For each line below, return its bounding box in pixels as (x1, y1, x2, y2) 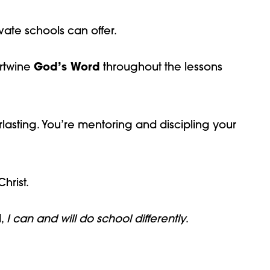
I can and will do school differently (7, 214, 186, 226)
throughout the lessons (100, 62, 222, 74)
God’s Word (34, 62, 100, 74)
